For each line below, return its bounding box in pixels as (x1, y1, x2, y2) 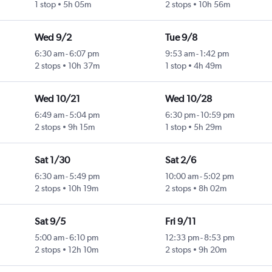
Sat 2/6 (165, 154, 196, 166)
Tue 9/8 (165, 32, 197, 44)
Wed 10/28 (165, 93, 212, 105)
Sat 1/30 (34, 154, 70, 166)
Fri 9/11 (165, 216, 196, 228)
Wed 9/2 (34, 32, 72, 44)
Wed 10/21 (34, 93, 80, 105)
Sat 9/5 (34, 216, 66, 228)
